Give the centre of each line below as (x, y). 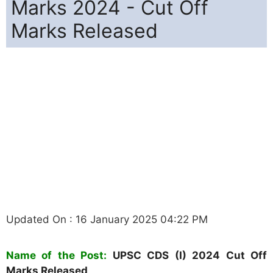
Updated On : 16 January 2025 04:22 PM (107, 219)
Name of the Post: (57, 255)
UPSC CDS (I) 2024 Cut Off (190, 255)
